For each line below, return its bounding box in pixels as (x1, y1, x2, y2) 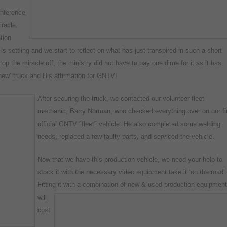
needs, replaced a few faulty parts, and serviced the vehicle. (37, 132, 214, 140)
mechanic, (37, 107, 70, 115)
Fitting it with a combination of (37, 180, 128, 188)
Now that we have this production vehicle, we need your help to (37, 155, 222, 163)
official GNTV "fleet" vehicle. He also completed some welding (37, 120, 220, 128)
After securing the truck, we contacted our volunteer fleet (37, 94, 204, 102)
